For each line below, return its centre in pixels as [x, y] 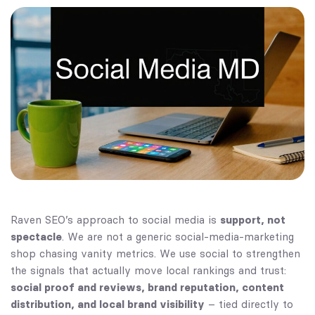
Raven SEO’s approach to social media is [115, 219]
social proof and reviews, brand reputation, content [147, 287]
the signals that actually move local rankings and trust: [148, 270]
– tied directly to [249, 304]
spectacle [36, 236]
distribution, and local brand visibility [108, 304]
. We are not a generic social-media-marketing [178, 236]
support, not [253, 219]
